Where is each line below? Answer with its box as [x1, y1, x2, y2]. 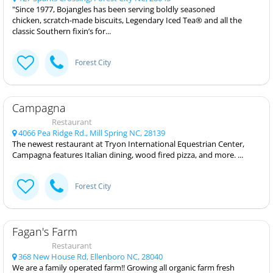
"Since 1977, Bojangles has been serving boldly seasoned [12, 3, 215, 15]
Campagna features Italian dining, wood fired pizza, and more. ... [12, 149, 243, 160]
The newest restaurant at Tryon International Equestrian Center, [12, 138, 244, 149]
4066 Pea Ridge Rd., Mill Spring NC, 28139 [16, 127, 165, 138]
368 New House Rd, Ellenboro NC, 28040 [16, 250, 163, 262]
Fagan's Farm [12, 224, 77, 239]
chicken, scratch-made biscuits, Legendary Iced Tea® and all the [12, 14, 242, 26]
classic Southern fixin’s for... [12, 25, 111, 37]
